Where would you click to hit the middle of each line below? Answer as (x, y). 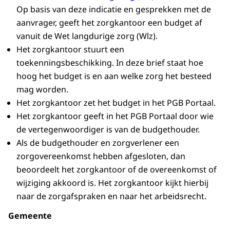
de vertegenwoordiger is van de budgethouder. (108, 130)
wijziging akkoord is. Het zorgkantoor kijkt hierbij (112, 183)
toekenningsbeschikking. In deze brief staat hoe (110, 63)
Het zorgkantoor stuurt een (70, 50)
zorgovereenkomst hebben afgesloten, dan (101, 156)
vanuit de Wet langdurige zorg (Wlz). (87, 36)
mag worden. (42, 90)
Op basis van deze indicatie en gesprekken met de (114, 9)
